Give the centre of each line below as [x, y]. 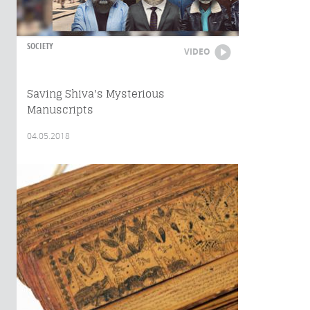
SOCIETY [40, 46]
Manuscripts [60, 110]
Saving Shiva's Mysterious [96, 94]
